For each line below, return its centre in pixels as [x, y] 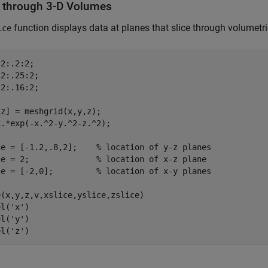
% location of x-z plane [151, 159]
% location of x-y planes [154, 171]
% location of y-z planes [154, 147]
